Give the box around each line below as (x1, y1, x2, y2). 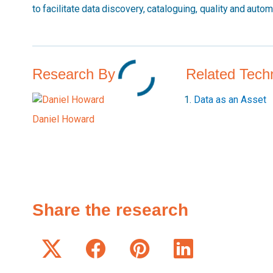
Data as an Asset (194, 94, 267, 105)
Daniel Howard (32, 113, 94, 125)
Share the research (32, 200, 188, 219)
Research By (32, 66, 115, 82)
